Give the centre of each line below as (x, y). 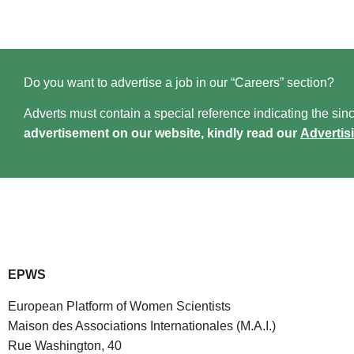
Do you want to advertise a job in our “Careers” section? (179, 82)
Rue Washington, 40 (65, 345)
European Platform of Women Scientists (119, 306)
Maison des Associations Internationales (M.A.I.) (142, 326)
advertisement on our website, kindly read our (162, 134)
